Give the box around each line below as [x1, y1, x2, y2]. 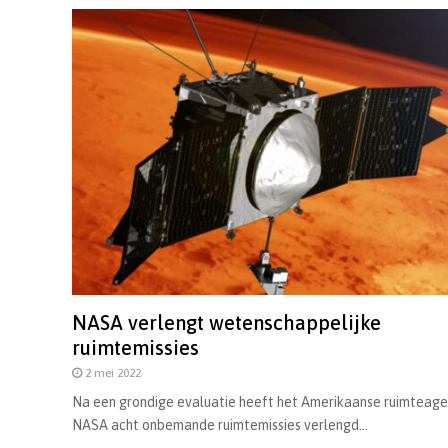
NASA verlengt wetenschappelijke [72, 311, 381, 335]
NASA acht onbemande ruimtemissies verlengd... [72, 417, 368, 434]
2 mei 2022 [85, 366, 141, 381]
